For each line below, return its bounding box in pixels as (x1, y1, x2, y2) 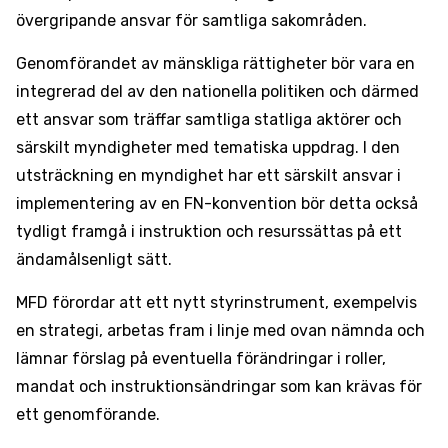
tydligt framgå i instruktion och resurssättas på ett (16, 222, 402, 241)
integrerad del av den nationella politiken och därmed (16, 82, 419, 101)
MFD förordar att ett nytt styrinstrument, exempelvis (16, 293, 417, 312)
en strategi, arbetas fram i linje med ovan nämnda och (16, 321, 425, 340)
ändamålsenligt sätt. (16, 250, 172, 269)
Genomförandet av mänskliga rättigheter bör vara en (16, 54, 415, 73)
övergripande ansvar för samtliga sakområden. (16, 11, 367, 30)
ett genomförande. (16, 405, 160, 424)
